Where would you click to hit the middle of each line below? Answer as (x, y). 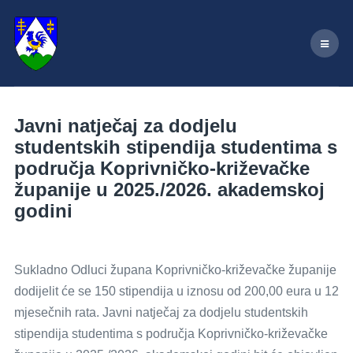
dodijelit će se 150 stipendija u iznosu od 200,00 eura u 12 (176, 291)
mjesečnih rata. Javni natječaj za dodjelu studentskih (161, 312)
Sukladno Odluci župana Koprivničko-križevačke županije (175, 270)
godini (43, 211)
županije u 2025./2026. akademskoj (169, 190)
